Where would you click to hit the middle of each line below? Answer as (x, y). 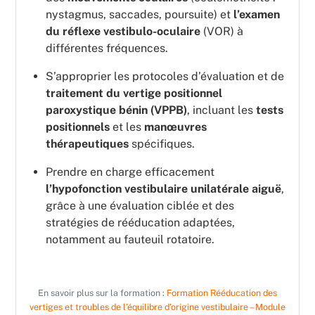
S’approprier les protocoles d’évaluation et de (165, 77)
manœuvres (175, 127)
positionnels (78, 127)
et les (127, 127)
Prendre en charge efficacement (130, 172)
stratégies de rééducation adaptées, (140, 223)
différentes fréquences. (107, 49)
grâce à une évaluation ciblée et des (140, 206)
